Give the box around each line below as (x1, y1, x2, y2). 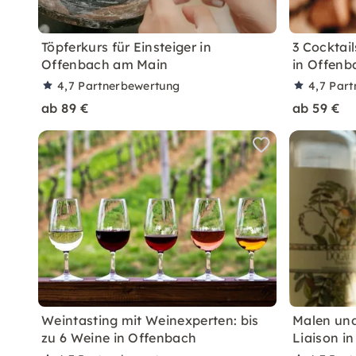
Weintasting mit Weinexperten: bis (41, 312, 259, 328)
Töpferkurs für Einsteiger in (41, 39, 211, 55)
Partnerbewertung (78, 79, 180, 93)
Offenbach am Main (41, 56, 168, 72)
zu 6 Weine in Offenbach (41, 330, 197, 346)
